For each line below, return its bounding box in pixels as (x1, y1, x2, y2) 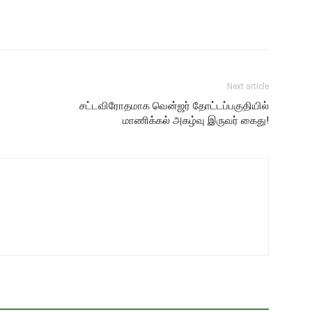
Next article (227, 81, 269, 91)
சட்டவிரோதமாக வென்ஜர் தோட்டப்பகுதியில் (79, 100, 269, 112)
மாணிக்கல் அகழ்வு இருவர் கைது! (123, 114, 269, 127)
